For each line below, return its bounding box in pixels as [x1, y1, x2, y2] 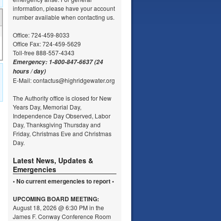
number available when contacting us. [13, 13, 114, 21]
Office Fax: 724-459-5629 [13, 39, 81, 48]
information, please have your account [13, 4, 115, 12]
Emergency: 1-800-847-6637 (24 [13, 58, 103, 66]
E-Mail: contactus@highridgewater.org [13, 76, 115, 84]
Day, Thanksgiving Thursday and [13, 120, 101, 129]
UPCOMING [13, 194, 47, 203]
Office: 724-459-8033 [13, 31, 70, 39]
